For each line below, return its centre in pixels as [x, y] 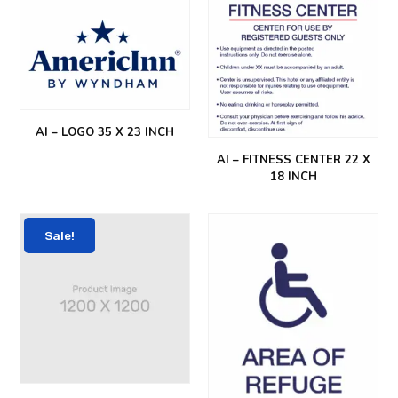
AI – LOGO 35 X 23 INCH [105, 132]
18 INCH [293, 176]
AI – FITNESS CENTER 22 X [293, 159]
